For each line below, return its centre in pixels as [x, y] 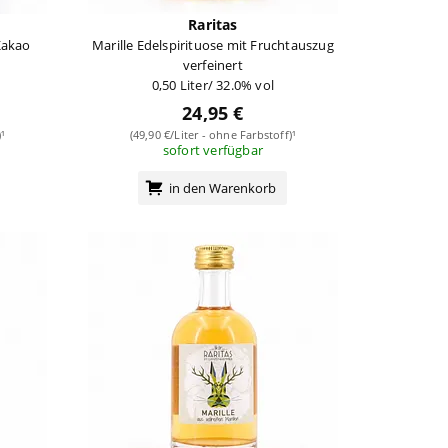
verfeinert [212, 64]
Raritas [213, 24]
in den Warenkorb [223, 187]
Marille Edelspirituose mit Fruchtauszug [212, 44]
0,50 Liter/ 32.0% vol [212, 84]
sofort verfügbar [212, 149]
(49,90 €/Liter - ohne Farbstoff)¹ [213, 134]
